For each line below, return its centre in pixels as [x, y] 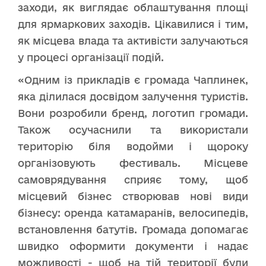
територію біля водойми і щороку [133, 146]
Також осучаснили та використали [133, 129]
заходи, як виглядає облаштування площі [133, 7]
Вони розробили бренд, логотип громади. [133, 113]
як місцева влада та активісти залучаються [133, 40]
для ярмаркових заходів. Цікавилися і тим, [133, 24]
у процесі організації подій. [91, 57]
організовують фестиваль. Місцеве [133, 163]
